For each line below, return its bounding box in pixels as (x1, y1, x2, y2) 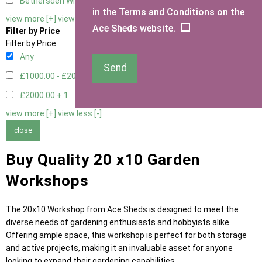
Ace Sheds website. (92, 22, 175, 34)
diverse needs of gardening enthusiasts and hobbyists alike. (6, 217, 231, 227)
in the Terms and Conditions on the (92, 6, 244, 18)
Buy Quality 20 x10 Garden (6, 150, 200, 168)
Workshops (6, 171, 89, 189)
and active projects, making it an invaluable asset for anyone (6, 243, 233, 253)
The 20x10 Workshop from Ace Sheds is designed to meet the (6, 204, 239, 214)
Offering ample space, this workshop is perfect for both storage (6, 230, 247, 240)
